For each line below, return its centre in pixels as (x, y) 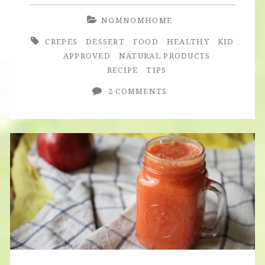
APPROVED (87, 55)
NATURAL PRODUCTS (164, 55)
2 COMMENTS (138, 91)
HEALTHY (188, 41)
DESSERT (105, 41)
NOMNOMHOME (137, 20)
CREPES (62, 41)
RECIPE (122, 70)
